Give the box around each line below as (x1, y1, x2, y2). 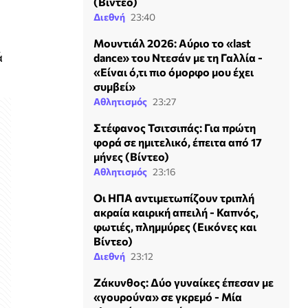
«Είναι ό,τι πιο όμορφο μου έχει (93, 65, 254, 78)
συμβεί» (93, 79, 135, 93)
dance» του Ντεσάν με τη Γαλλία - (93, 50, 263, 64)
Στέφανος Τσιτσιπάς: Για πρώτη (93, 120, 256, 134)
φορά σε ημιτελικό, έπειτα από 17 (93, 135, 262, 148)
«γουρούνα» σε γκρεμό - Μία (93, 289, 242, 303)
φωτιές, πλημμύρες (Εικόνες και (93, 219, 256, 233)
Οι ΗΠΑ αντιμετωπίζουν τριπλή (93, 190, 254, 204)
